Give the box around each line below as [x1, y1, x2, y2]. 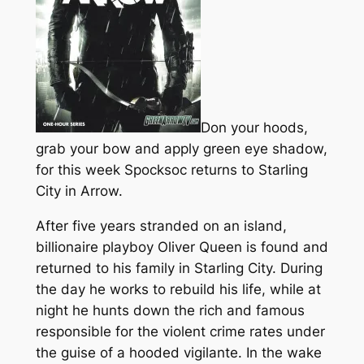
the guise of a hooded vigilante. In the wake [35, 344, 322, 361]
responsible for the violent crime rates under [35, 323, 325, 340]
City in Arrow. [35, 183, 123, 200]
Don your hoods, [200, 119, 308, 136]
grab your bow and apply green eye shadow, [35, 141, 327, 158]
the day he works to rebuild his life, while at [35, 280, 321, 297]
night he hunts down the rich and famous [35, 301, 305, 318]
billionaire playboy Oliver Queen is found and [35, 238, 328, 255]
